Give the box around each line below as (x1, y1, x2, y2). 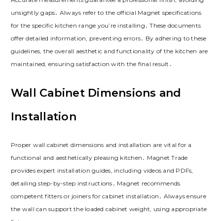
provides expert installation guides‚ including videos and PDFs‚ (10, 167, 193, 175)
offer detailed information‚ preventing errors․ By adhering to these (10, 35, 207, 42)
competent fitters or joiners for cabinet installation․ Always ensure (10, 192, 206, 200)
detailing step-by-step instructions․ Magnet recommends (10, 180, 181, 187)
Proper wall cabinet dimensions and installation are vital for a (10, 141, 192, 149)
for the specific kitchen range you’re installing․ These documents (10, 22, 201, 30)
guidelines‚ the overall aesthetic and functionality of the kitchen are (10, 47, 208, 55)
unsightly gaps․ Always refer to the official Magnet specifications (10, 9, 202, 17)
